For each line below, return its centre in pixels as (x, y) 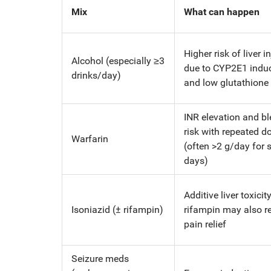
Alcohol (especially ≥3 (118, 60)
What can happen (222, 11)
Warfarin (90, 139)
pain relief (205, 224)
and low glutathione (226, 82)
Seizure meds (100, 258)
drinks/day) (96, 75)
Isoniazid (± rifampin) (117, 209)
